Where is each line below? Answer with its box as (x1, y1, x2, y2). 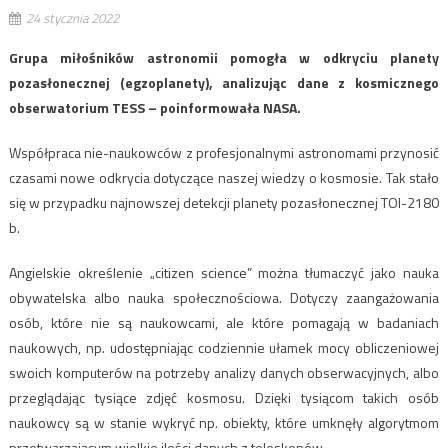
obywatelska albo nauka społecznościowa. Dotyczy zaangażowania (8, 286, 440, 308)
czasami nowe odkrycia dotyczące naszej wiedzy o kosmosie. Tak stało (8, 166, 440, 188)
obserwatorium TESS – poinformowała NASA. (8, 96, 301, 118)
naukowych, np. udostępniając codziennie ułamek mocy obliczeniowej (8, 336, 440, 358)
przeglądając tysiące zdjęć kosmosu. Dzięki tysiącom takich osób (8, 386, 440, 408)
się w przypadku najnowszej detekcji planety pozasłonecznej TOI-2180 (8, 191, 440, 213)
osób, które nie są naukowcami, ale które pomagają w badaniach (8, 311, 440, 333)
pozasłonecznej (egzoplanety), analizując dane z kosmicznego (8, 71, 440, 93)
